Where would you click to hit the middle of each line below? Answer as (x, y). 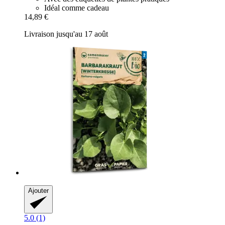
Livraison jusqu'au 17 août (66, 34)
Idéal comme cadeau (77, 8)
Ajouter (38, 191)
